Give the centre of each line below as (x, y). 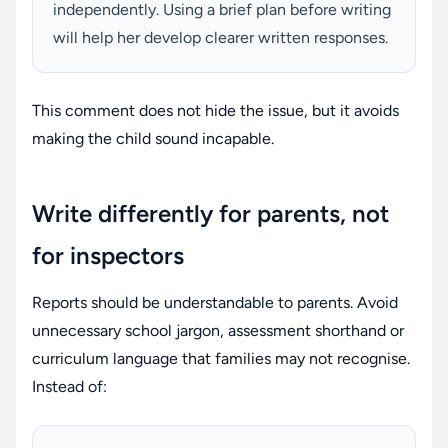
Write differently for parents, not (210, 213)
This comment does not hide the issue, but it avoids (215, 110)
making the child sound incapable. (153, 138)
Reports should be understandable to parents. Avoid (215, 302)
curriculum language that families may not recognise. (221, 358)
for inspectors (108, 255)
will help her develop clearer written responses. (220, 37)
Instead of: (69, 386)
